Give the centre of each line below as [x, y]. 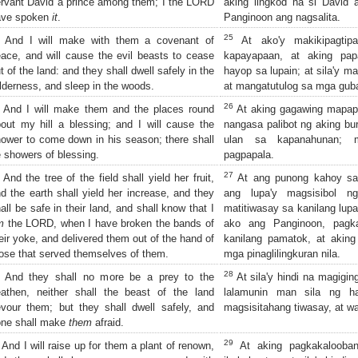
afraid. [108, 322]
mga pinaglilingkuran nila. [282, 253]
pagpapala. [249, 154]
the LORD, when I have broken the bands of [109, 223]
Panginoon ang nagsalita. [282, 17]
